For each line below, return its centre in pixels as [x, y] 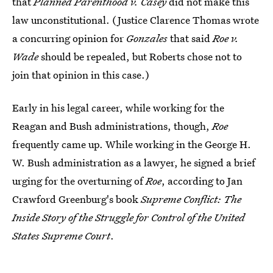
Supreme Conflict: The [191, 199]
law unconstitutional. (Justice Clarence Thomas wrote [136, 20]
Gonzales [148, 38]
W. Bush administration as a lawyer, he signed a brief [134, 162]
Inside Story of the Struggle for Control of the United [129, 217]
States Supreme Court [61, 236]
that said [191, 38]
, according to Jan [202, 181]
